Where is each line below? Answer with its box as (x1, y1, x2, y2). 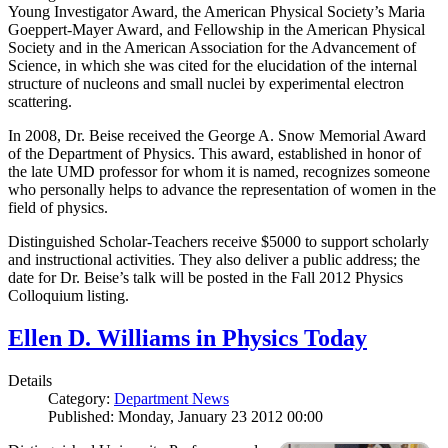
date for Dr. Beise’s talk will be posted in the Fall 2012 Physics (8, 269, 403, 287)
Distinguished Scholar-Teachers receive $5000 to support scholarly (8, 233, 429, 251)
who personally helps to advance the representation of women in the (8, 181, 436, 199)
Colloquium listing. (8, 287, 133, 305)
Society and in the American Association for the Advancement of (8, 39, 416, 57)
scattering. (8, 93, 72, 111)
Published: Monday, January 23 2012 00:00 (48, 408, 323, 426)
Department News (114, 390, 229, 408)
